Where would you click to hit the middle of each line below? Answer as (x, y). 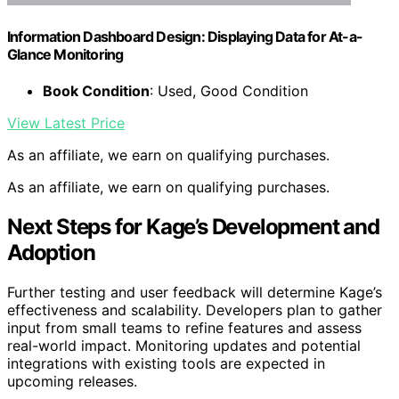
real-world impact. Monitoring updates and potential (184, 346)
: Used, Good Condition (229, 91)
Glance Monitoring (65, 55)
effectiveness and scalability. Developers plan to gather (195, 310)
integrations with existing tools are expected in (166, 364)
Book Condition (96, 91)
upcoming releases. (72, 382)
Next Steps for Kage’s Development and (193, 227)
